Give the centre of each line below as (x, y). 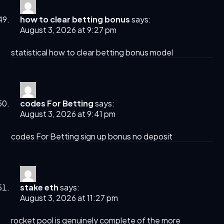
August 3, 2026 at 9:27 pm (68, 30)
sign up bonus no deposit (126, 136)
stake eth (39, 187)
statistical (30, 52)
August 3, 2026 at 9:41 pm (68, 114)
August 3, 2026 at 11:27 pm (69, 198)
